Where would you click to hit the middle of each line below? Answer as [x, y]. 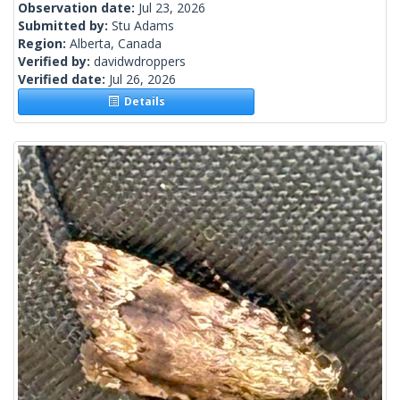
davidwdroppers [140, 62]
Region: [44, 44]
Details [142, 102]
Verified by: [56, 62]
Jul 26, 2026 [142, 79]
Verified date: [63, 79]
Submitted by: [65, 26]
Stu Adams [143, 26]
